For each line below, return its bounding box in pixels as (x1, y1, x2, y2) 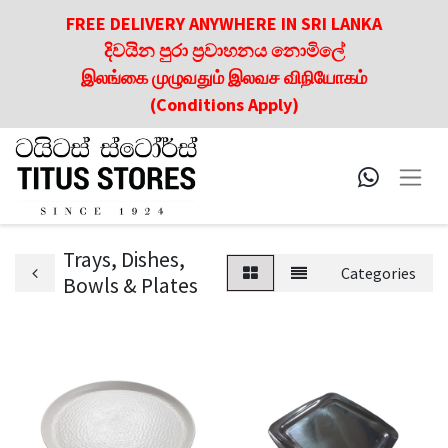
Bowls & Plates (63, 272, 198, 299)
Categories (341, 263, 416, 283)
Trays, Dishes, (63, 246, 185, 273)
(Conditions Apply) (149, 93, 299, 116)
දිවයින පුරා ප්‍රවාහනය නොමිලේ (103, 39, 345, 62)
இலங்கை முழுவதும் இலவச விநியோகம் (81, 66, 367, 89)
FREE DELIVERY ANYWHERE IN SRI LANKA (66, 12, 382, 35)
